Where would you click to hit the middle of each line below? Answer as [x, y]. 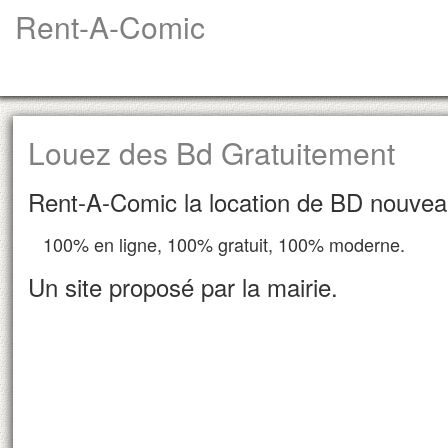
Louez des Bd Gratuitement [212, 152]
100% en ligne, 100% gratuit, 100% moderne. [224, 244]
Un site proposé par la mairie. [183, 286]
